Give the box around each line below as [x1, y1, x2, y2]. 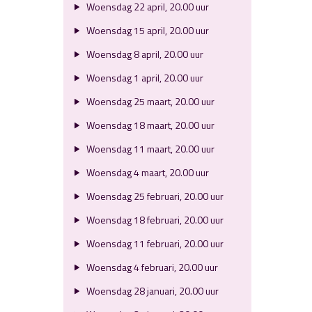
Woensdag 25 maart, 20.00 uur [84, 94, 214, 109]
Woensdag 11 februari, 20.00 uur [84, 236, 224, 251]
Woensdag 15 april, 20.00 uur [84, 23, 209, 38]
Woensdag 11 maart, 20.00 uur [84, 141, 214, 156]
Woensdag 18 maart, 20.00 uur [84, 118, 214, 132]
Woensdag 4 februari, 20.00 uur [84, 260, 218, 274]
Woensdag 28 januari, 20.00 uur [84, 283, 219, 298]
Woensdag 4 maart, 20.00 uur [84, 165, 209, 180]
